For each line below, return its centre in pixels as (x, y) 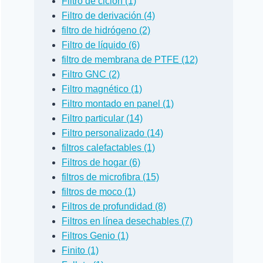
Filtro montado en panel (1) (118, 103)
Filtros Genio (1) (95, 235)
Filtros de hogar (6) (101, 162)
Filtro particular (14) (102, 118)
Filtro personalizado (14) (113, 133)
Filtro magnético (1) (102, 89)
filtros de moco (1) (99, 191)
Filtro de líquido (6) (101, 45)
